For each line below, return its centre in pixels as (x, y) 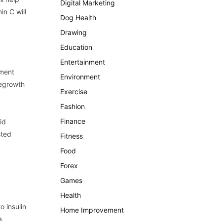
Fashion (73, 106)
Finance (73, 121)
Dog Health (78, 18)
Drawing (74, 32)
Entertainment (83, 62)
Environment (80, 77)
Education (76, 47)
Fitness (72, 136)
